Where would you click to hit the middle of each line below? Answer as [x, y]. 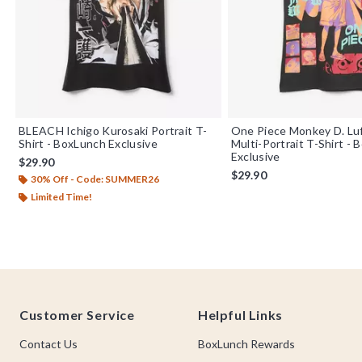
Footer [41, 296]
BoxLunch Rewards [246, 344]
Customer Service [77, 315]
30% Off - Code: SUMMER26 [95, 179]
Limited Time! [61, 196]
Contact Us [48, 344]
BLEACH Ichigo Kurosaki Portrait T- [113, 130]
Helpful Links [240, 315]
